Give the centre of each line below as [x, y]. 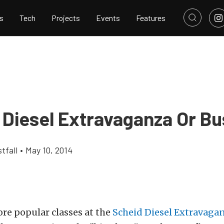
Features [151, 18]
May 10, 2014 [49, 150]
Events [108, 18]
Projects [66, 18]
